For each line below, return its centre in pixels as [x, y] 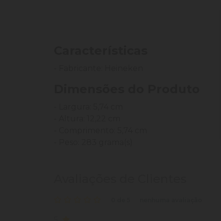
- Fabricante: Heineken [98, 69]
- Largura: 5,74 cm [88, 107]
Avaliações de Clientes [120, 179]
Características [101, 51]
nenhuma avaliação [171, 200]
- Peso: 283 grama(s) [93, 143]
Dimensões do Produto [127, 89]
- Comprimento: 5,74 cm [100, 131]
